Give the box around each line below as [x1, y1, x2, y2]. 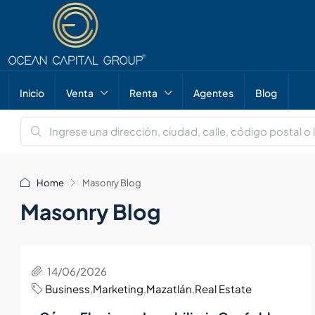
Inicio [20, 86, 44, 99]
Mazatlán [146, 282, 192, 295]
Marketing [93, 282, 143, 295]
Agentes [193, 86, 233, 99]
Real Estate [195, 282, 252, 295]
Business [45, 282, 90, 295]
